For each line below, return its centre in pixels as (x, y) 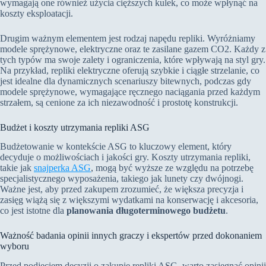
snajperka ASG (62, 168)
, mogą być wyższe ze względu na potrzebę (172, 168)
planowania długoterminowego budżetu (146, 211)
